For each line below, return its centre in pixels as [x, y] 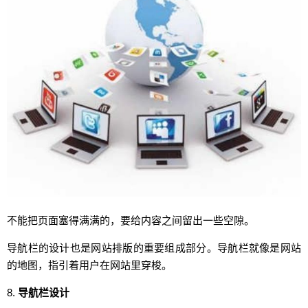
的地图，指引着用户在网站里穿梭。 [89, 265]
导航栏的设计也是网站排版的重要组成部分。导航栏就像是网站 [154, 248]
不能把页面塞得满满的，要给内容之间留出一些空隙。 [131, 221]
